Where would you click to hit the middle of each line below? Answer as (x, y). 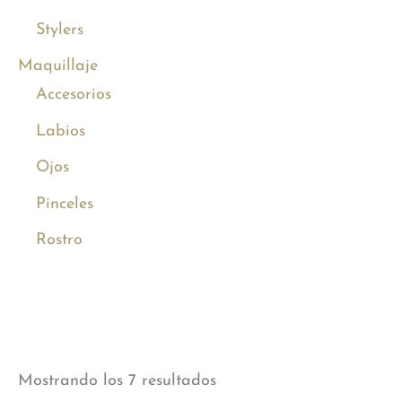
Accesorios (74, 95)
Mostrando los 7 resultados (117, 381)
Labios (61, 131)
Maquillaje (58, 66)
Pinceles (65, 204)
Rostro (59, 240)
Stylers (60, 30)
